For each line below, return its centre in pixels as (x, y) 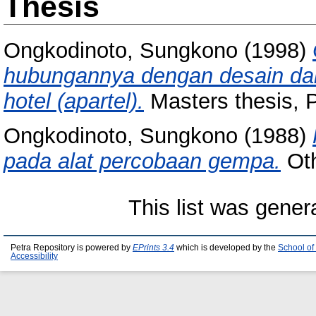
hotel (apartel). (74, 102)
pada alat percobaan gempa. (142, 161)
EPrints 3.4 (153, 247)
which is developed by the (226, 247)
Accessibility (34, 256)
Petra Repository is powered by (72, 247)
